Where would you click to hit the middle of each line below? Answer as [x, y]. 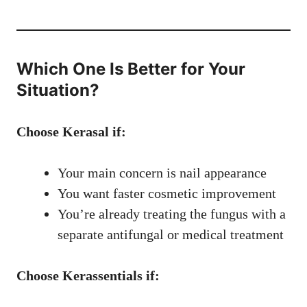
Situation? [58, 90]
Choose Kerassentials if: [88, 276]
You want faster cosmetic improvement [167, 194]
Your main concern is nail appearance [162, 173]
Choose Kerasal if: [71, 132]
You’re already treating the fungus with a [172, 214]
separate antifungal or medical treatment [171, 235]
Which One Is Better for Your [131, 69]
